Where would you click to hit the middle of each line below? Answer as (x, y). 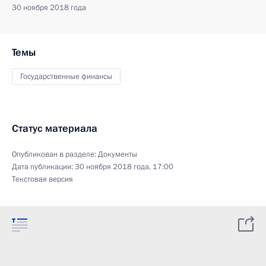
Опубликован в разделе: (55, 154)
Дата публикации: (43, 167)
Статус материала (55, 129)
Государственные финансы (66, 77)
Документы (118, 154)
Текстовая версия (42, 179)
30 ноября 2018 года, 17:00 (124, 167)
